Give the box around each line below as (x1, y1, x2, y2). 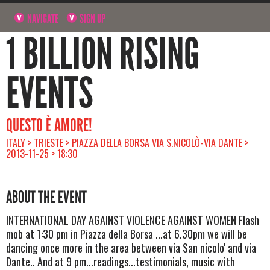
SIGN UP (78, 11, 106, 26)
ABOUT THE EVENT (6, 187, 87, 208)
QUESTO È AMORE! (6, 114, 92, 136)
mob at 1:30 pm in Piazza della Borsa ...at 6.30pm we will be (6, 225, 247, 242)
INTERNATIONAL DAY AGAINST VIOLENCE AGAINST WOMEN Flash (6, 212, 259, 228)
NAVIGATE (25, 11, 59, 26)
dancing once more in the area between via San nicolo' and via (6, 239, 256, 256)
